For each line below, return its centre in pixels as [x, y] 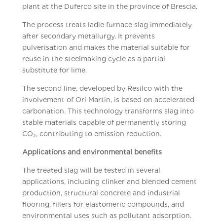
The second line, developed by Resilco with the [102, 88]
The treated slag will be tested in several [91, 170]
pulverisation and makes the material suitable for [106, 47]
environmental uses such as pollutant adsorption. [107, 216]
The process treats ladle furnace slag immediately [107, 25]
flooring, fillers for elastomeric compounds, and [103, 204]
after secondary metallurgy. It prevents [88, 36]
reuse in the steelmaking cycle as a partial [93, 59]
